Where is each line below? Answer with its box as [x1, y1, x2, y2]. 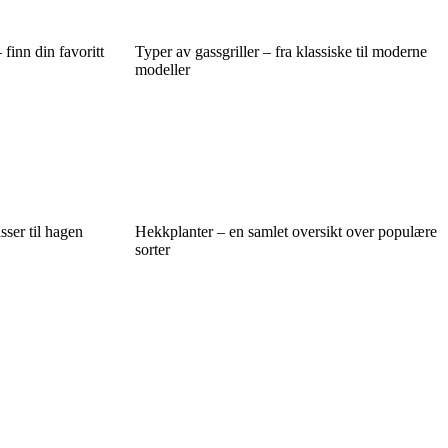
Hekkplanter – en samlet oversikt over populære [134, 223, 437, 241]
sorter [134, 241, 170, 259]
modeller [134, 61, 190, 79]
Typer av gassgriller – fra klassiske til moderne [134, 43, 427, 61]
